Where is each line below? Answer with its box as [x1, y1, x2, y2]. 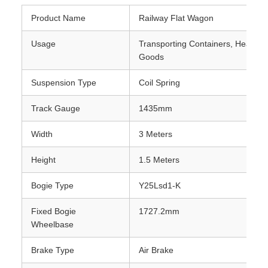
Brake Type [31, 245, 74, 255]
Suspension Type [31, 78, 96, 88]
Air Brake [139, 245, 173, 255]
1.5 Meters [139, 155, 179, 165]
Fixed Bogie [31, 206, 76, 217]
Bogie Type [31, 181, 74, 191]
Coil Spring [139, 78, 180, 88]
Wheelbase [31, 220, 74, 230]
